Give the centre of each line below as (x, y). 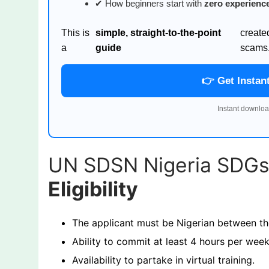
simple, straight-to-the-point (158, 32)
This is (75, 32)
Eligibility (93, 189)
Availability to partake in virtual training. (163, 260)
